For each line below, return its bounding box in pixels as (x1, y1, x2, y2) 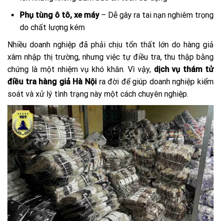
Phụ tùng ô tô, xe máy (20, 10, 99, 20)
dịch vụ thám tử (153, 65, 214, 74)
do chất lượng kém (20, 23, 85, 33)
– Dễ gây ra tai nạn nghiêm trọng (99, 10, 214, 20)
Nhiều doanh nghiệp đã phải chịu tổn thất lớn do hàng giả (7, 40, 214, 50)
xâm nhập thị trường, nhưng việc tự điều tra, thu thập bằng (7, 52, 214, 62)
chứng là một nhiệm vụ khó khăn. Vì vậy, (7, 65, 154, 74)
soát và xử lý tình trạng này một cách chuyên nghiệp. (7, 89, 188, 99)
